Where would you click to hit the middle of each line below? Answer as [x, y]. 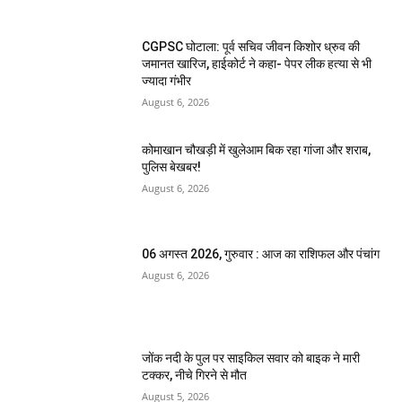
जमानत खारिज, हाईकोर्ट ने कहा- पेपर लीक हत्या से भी [257, 63]
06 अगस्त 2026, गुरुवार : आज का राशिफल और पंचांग [261, 254]
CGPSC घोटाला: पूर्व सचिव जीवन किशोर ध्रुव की [251, 46]
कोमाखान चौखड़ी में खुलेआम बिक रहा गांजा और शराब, [257, 150]
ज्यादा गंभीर [167, 80]
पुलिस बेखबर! [172, 167]
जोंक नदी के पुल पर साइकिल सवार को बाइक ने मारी [251, 358]
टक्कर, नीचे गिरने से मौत [195, 375]
